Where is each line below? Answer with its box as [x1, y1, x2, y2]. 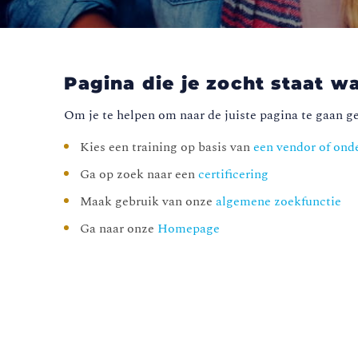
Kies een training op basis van [80, 137, 254, 157]
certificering [198, 165, 269, 185]
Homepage [157, 219, 221, 239]
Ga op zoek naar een [80, 165, 199, 185]
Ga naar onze [80, 219, 158, 239]
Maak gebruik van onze [80, 192, 217, 212]
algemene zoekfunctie [216, 192, 342, 212]
